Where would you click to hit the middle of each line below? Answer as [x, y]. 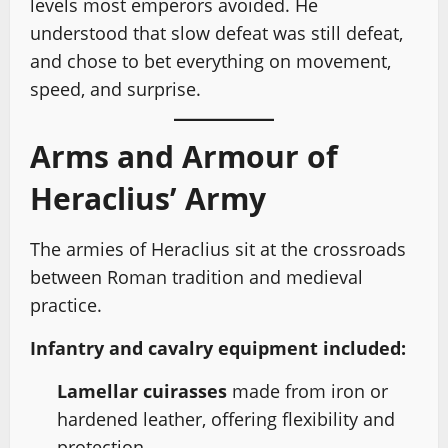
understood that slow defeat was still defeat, [216, 32]
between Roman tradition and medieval [196, 276]
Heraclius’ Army [148, 198]
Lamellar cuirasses [142, 390]
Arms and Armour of [184, 156]
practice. [66, 304]
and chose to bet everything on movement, [210, 60]
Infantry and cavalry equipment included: [218, 347]
